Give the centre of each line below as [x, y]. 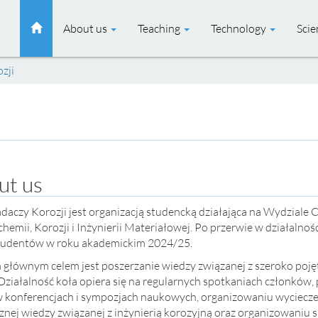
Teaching [160, 28]
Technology [240, 28]
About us [86, 28]
